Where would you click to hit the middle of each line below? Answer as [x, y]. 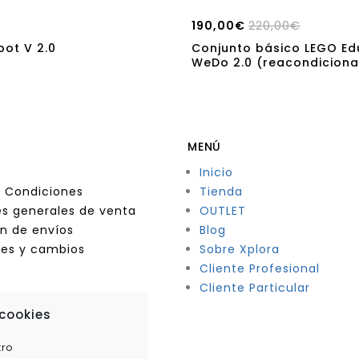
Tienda [221, 191]
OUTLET [223, 210]
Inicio [216, 172]
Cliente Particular [255, 287]
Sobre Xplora [240, 249]
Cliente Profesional [260, 268]
